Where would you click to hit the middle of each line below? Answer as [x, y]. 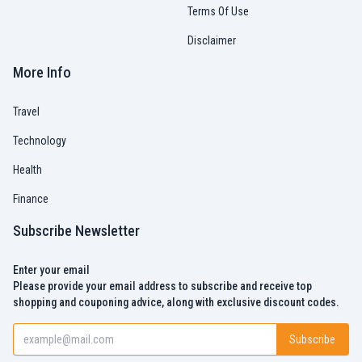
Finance [31, 199]
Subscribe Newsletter [76, 231]
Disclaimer [212, 40]
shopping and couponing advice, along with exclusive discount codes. [176, 302]
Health [27, 170]
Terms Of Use [218, 11]
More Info [42, 72]
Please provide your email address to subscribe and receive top [162, 286]
